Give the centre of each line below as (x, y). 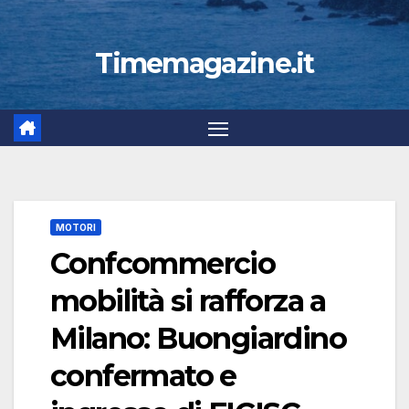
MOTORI (76, 228)
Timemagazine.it (204, 63)
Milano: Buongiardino (198, 339)
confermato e (143, 376)
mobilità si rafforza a (188, 301)
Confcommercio (163, 264)
